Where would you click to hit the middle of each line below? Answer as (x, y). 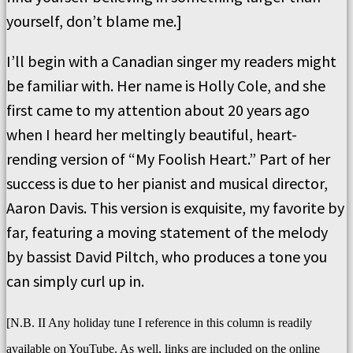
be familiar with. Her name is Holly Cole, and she (166, 85)
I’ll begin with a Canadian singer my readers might (171, 61)
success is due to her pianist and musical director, (167, 183)
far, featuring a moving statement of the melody (167, 232)
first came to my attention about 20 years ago (158, 110)
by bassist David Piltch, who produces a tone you (167, 256)
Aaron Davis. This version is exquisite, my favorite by (175, 208)
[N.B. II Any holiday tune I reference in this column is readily (159, 323)
